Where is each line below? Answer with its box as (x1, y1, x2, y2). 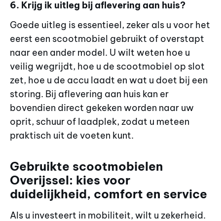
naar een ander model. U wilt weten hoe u (10, 46, 190, 58)
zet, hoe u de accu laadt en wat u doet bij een (10, 74, 208, 86)
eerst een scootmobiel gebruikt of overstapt (10, 33, 204, 44)
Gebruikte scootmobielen (10, 159, 163, 174)
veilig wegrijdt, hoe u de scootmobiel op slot (10, 60, 205, 72)
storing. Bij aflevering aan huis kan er (10, 88, 169, 100)
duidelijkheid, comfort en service (10, 186, 207, 202)
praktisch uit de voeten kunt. (10, 129, 134, 141)
